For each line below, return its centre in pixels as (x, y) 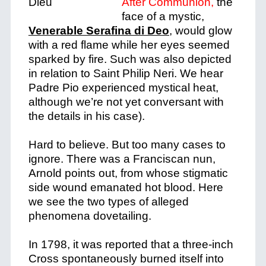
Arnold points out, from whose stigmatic (128, 173)
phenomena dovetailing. (90, 216)
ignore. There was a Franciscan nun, (122, 159)
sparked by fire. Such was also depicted (130, 59)
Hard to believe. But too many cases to (127, 145)
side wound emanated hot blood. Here (126, 187)
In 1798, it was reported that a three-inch (131, 244)
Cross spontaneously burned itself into (126, 259)
